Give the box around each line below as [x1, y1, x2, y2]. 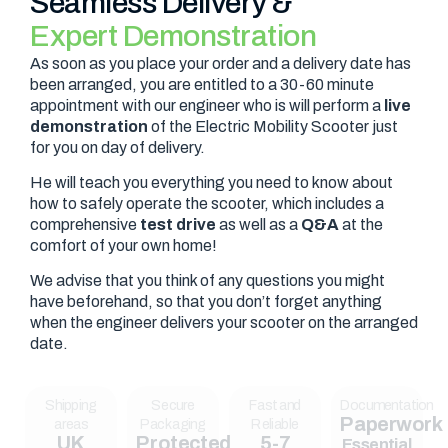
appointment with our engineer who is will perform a [30, 96, 384, 114]
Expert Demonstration [30, 19, 316, 52]
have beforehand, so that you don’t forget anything [30, 293, 382, 311]
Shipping [45, 396, 97, 413]
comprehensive [30, 215, 140, 233]
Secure [151, 396, 195, 413]
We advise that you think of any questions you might [30, 272, 385, 290]
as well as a [216, 215, 301, 233]
